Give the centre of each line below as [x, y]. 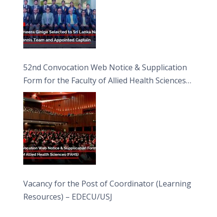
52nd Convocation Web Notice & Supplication [105, 67]
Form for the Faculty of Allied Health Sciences [105, 80]
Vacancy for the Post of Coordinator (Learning [108, 183]
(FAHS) [35, 93]
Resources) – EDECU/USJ [68, 196]
